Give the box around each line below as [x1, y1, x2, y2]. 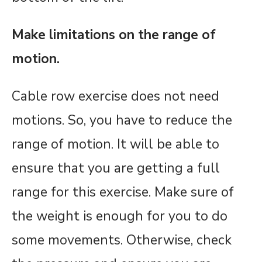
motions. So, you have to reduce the [12, 111, 232, 130]
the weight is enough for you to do [12, 207, 227, 226]
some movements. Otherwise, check [12, 231, 232, 250]
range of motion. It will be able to [12, 135, 219, 154]
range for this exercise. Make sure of [12, 183, 234, 202]
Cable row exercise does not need [12, 87, 219, 106]
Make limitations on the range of [12, 26, 216, 44]
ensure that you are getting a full [12, 159, 220, 178]
